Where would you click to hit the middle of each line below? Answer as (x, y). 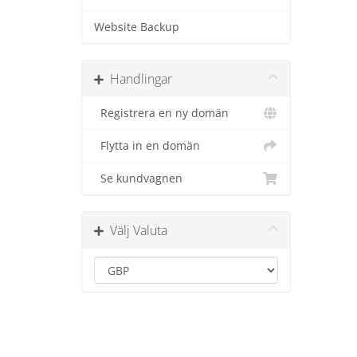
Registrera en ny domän (161, 113)
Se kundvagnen (138, 178)
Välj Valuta (135, 230)
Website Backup (137, 27)
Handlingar (138, 79)
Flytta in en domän (147, 146)
